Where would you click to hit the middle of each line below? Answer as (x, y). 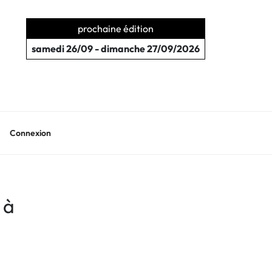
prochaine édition (115, 29)
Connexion (30, 133)
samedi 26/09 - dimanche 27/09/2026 (115, 49)
